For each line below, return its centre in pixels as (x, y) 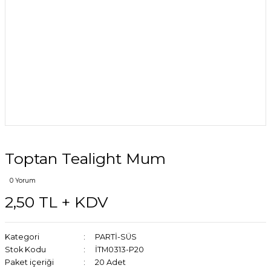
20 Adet (110, 262)
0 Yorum (23, 181)
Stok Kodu (25, 250)
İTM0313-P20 (119, 250)
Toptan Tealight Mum (85, 158)
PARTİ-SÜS (116, 237)
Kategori (22, 237)
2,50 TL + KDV (57, 202)
